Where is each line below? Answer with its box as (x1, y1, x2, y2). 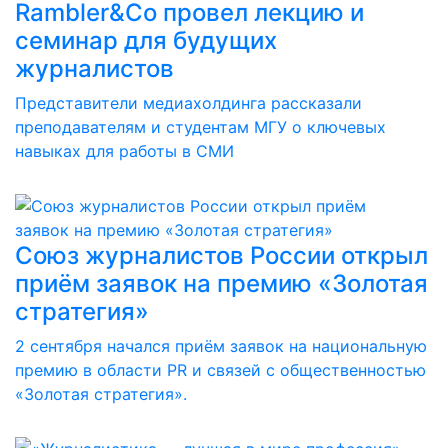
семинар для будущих (15, 26, 277, 55)
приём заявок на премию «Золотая (15, 269, 428, 298)
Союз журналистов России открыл (15, 241, 428, 270)
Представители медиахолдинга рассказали (15, 93, 362, 113)
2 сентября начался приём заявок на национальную (15, 336, 427, 356)
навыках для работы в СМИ (15, 141, 234, 161)
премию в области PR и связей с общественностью (15, 360, 426, 380)
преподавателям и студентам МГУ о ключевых (15, 117, 386, 137)
